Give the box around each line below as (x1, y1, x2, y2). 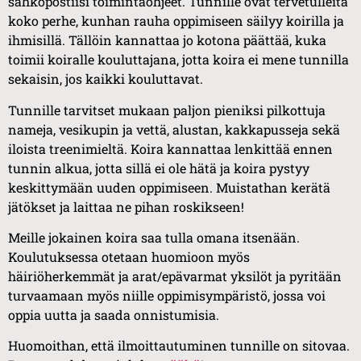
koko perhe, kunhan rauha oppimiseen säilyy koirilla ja (8, 12, 344, 30)
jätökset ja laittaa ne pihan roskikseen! (8, 197, 244, 215)
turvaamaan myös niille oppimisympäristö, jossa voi (8, 286, 326, 304)
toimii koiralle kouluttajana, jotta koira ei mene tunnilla (8, 51, 349, 68)
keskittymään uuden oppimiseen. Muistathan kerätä (8, 178, 330, 196)
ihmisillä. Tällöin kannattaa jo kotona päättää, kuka (8, 31, 326, 49)
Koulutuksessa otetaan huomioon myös (8, 247, 250, 265)
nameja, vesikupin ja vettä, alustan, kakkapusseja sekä (8, 120, 340, 138)
